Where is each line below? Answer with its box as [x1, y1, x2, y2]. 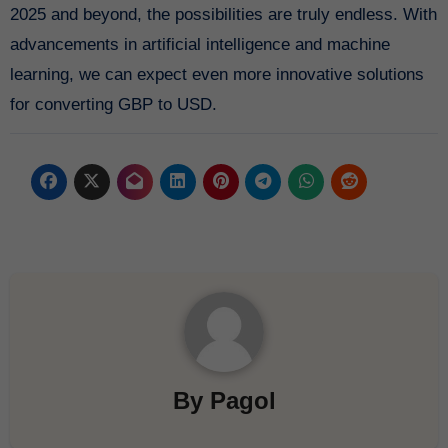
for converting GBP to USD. [9, 94, 217, 114]
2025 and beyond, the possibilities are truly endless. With [9, 4, 437, 24]
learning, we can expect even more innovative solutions [9, 64, 424, 84]
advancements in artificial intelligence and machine [9, 34, 390, 54]
